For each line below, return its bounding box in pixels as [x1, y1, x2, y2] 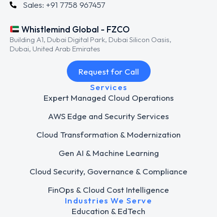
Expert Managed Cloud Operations [43, 93, 174, 103]
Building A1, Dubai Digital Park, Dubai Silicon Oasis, [10, 35, 171, 45]
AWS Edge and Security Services [48, 111, 169, 122]
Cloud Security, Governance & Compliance [30, 166, 187, 177]
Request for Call [78, 66, 139, 77]
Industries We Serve [65, 195, 152, 206]
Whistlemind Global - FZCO [19, 24, 130, 35]
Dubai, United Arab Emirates [10, 44, 100, 54]
